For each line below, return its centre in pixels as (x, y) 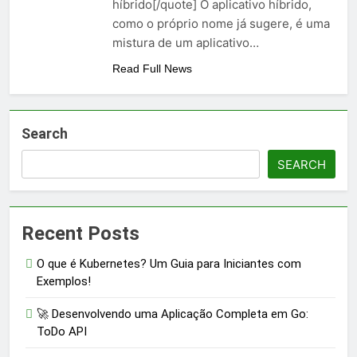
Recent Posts (80, 234)
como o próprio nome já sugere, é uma (221, 24)
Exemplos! (64, 282)
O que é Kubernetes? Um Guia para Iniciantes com (169, 264)
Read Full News (152, 69)
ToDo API (62, 332)
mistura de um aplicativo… (186, 43)
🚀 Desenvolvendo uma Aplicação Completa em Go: (173, 314)
